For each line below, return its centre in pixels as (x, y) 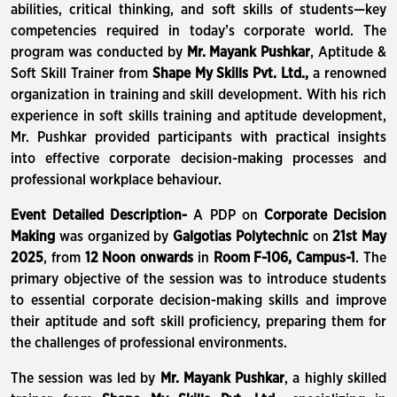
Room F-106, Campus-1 (284, 258)
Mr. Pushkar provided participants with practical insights (198, 137)
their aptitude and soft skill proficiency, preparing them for (198, 322)
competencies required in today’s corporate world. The (198, 31)
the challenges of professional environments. (149, 343)
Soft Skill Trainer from (82, 74)
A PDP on (229, 215)
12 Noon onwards (139, 258)
